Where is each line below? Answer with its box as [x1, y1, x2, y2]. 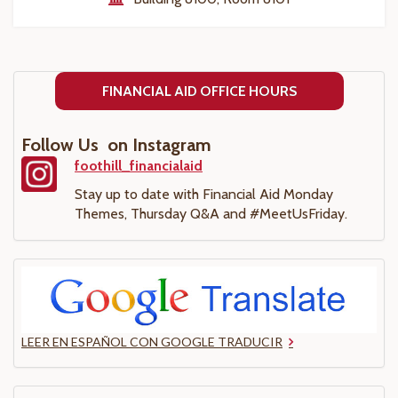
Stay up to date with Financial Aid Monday [75, 186, 333, 203]
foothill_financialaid [75, 157, 203, 175]
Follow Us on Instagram [21, 134, 211, 156]
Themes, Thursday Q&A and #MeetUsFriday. [75, 205, 347, 223]
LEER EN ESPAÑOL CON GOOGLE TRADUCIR [21, 334, 283, 350]
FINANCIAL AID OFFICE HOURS [101, 83, 297, 100]
